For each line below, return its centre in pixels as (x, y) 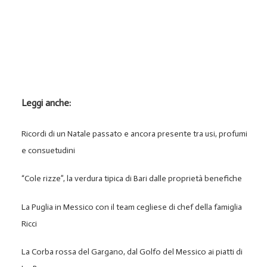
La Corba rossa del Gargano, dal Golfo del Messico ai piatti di (132, 252)
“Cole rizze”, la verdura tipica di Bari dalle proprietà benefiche (132, 179)
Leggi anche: (46, 103)
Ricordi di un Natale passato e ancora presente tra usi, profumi (135, 134)
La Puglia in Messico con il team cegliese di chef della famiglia (132, 207)
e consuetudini (49, 151)
